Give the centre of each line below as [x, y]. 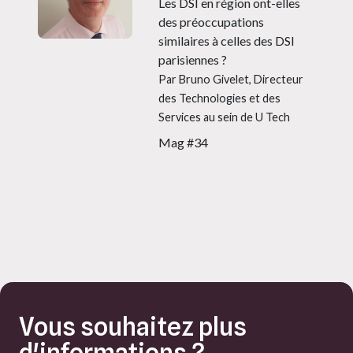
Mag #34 [184, 142]
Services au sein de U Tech [225, 117]
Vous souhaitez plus [133, 326]
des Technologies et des [220, 98]
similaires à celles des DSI [227, 40]
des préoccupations [212, 21]
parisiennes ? [193, 59]
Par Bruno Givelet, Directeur [231, 79]
